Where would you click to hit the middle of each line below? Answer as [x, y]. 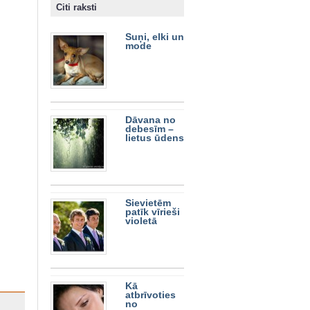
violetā [141, 221]
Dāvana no [150, 120]
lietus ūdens [154, 138]
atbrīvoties [150, 295]
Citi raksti [76, 8]
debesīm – [149, 129]
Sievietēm [148, 203]
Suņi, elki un [154, 37]
